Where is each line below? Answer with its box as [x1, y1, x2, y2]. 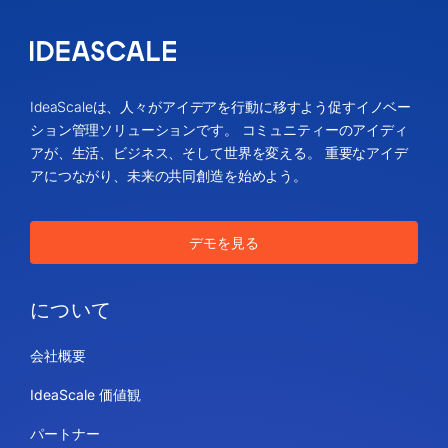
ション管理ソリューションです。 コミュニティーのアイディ [29, 120, 408, 138]
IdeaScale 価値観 [29, 385, 141, 403]
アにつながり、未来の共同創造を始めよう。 [29, 166, 307, 184]
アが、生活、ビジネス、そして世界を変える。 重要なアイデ [29, 143, 408, 161]
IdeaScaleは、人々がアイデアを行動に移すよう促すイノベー [29, 97, 412, 115]
